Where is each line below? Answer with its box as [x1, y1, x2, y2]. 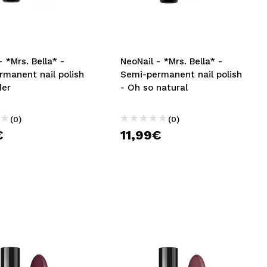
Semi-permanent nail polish [120, 69, 243, 80]
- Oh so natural [120, 82, 188, 93]
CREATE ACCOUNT [19, 24, 125, 39]
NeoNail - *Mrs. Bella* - [120, 56, 223, 67]
